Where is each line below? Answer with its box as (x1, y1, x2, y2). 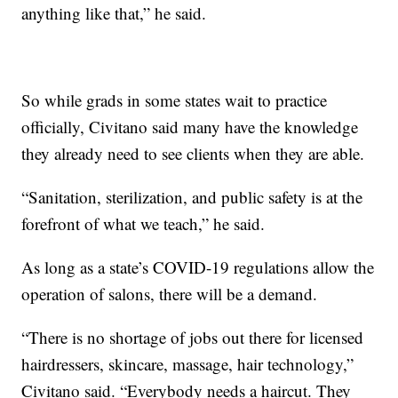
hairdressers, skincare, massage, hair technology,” (21, 352, 354, 375)
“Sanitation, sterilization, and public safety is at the (21, 185, 363, 208)
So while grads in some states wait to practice (21, 88, 328, 111)
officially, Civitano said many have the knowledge (21, 115, 359, 138)
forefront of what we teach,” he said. (21, 211, 266, 235)
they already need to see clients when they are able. (21, 141, 365, 164)
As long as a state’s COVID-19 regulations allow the (21, 255, 375, 278)
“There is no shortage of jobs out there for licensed (21, 325, 364, 348)
